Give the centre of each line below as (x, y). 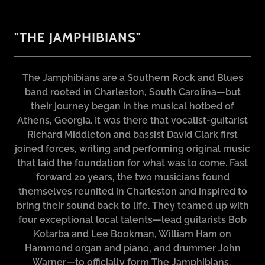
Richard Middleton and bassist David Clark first (132, 135)
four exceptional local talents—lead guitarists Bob (132, 220)
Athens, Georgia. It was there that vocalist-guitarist (132, 121)
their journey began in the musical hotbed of (132, 106)
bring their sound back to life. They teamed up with (132, 206)
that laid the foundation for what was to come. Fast (132, 163)
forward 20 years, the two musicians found (132, 177)
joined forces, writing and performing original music (132, 149)
